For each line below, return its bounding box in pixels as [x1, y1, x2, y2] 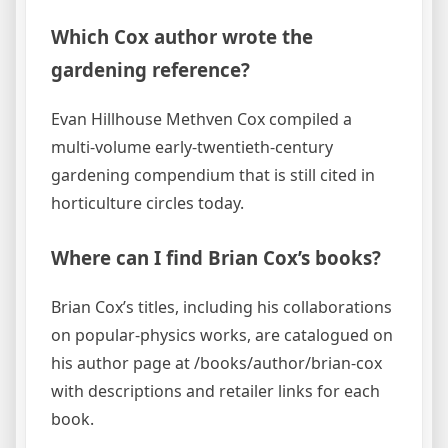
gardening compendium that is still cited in [51, 163, 375, 186]
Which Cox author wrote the [51, 24, 313, 50]
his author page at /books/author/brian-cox [51, 351, 382, 374]
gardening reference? [51, 57, 250, 83]
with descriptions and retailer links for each [51, 379, 380, 402]
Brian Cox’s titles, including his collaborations [51, 295, 392, 318]
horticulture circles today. [51, 191, 244, 214]
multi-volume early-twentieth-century [51, 135, 333, 158]
